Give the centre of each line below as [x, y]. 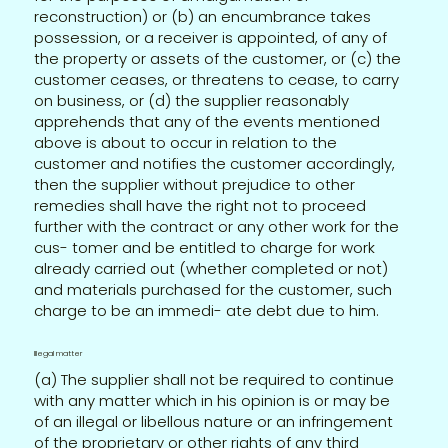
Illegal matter [58, 353]
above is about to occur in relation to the [186, 142]
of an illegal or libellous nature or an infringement [214, 421]
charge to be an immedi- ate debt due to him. [207, 310]
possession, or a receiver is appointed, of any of [211, 37]
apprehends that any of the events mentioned [207, 121]
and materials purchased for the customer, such [213, 289]
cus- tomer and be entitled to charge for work [205, 247]
